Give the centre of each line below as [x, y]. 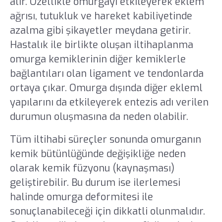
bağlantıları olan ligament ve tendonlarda [107, 74]
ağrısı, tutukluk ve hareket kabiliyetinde [101, 16]
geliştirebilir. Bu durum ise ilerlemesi [95, 182]
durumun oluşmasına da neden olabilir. [99, 117]
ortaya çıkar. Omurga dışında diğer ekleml [106, 88]
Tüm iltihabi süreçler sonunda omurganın [105, 139]
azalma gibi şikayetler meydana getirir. [100, 31]
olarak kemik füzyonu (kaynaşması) [92, 168]
